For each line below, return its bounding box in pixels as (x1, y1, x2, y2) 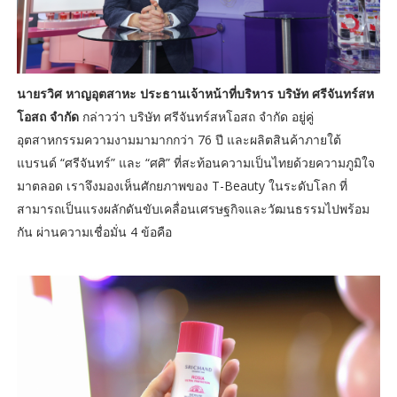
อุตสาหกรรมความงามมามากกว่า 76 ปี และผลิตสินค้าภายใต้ (16, 130, 341, 148)
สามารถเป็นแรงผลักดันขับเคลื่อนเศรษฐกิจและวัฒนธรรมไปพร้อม (16, 199, 370, 217)
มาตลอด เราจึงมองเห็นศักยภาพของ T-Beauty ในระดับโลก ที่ (16, 176, 347, 194)
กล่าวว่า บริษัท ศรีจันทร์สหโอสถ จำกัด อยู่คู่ (78, 107, 314, 125)
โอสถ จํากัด (16, 107, 79, 125)
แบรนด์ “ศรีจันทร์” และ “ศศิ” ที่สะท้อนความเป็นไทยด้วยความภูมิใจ (16, 153, 375, 171)
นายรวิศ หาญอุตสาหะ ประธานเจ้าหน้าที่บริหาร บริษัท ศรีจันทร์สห (16, 84, 374, 102)
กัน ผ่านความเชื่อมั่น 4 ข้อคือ (16, 222, 172, 240)
